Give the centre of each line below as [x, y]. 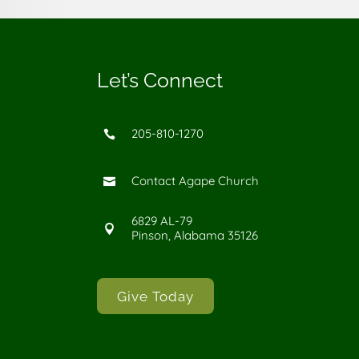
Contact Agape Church [195, 181]
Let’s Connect [159, 80]
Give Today [155, 296]
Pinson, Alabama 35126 [194, 236]
